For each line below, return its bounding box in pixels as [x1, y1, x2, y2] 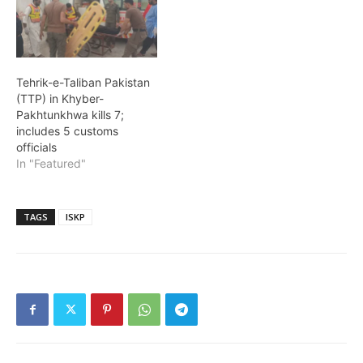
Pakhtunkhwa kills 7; [16, 108, 124, 122]
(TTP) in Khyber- [16, 92, 104, 106]
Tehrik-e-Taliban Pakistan [16, 75, 150, 90]
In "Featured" [16, 156, 86, 171]
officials [16, 140, 57, 155]
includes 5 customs [16, 124, 118, 139]
